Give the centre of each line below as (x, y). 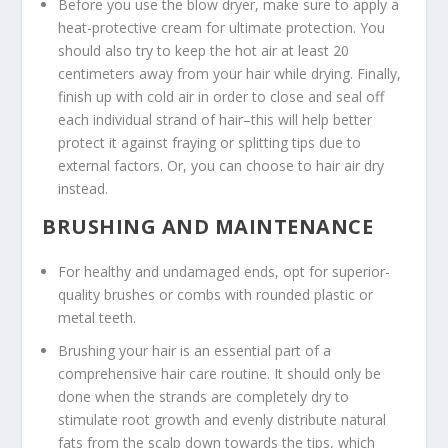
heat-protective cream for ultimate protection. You (222, 28)
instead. (83, 189)
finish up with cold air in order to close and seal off (221, 97)
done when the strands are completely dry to (204, 396)
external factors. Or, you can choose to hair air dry (221, 166)
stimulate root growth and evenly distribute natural (222, 419)
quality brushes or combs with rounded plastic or (216, 295)
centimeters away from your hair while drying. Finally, (230, 74)
